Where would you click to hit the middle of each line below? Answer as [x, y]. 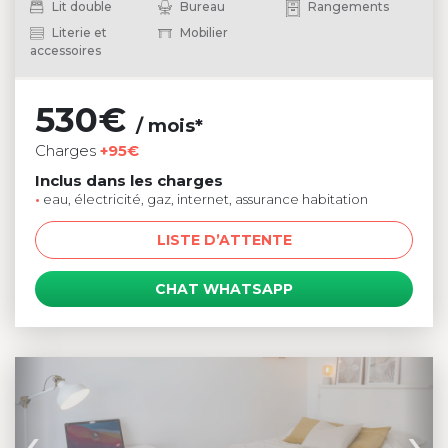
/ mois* [169, 125]
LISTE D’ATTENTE [224, 239]
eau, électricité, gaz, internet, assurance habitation [204, 198]
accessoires [65, 50]
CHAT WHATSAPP [224, 288]
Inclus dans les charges [129, 180]
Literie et [78, 32]
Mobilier [203, 32]
